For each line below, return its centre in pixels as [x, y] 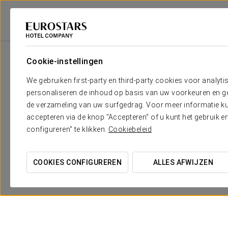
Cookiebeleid [130, 129]
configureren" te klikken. [67, 129]
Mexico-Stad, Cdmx [150, 36]
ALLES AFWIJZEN [183, 162]
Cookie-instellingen [65, 61]
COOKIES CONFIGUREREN [77, 162]
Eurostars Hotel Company [44, 36]
